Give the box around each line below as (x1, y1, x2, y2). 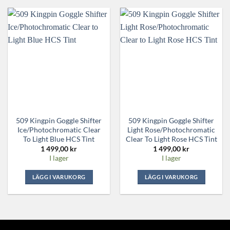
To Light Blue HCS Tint (23, 135, 94, 144)
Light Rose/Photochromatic (127, 125, 215, 135)
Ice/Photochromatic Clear (17, 125, 101, 135)
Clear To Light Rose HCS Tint (125, 135, 217, 144)
